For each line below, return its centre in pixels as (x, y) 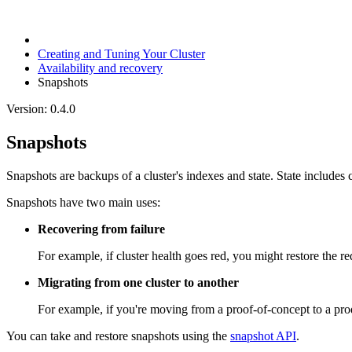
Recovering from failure (101, 229)
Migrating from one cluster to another (138, 282)
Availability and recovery (100, 68)
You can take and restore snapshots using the (118, 335)
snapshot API (263, 335)
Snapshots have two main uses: (83, 202)
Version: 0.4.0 (41, 108)
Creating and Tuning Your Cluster (121, 53)
